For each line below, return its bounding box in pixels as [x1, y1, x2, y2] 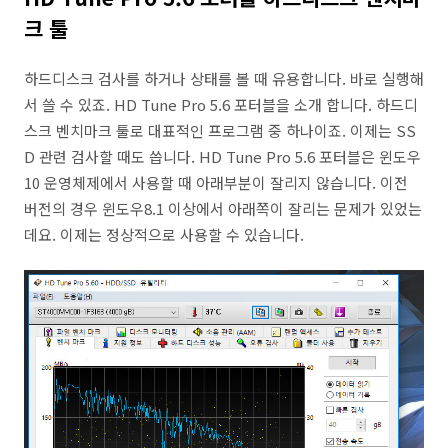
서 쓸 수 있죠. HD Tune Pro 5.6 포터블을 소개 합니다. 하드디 [24, 94, 418, 115]
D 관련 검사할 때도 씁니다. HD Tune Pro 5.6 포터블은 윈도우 [24, 146, 421, 167]
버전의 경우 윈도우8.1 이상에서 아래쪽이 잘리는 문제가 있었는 [24, 198, 422, 219]
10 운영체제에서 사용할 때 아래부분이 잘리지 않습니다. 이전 [24, 172, 408, 193]
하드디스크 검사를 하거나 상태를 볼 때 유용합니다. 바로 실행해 [24, 68, 424, 89]
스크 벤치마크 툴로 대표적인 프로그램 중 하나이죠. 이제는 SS [24, 120, 416, 141]
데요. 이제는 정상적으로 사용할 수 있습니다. [24, 224, 304, 245]
